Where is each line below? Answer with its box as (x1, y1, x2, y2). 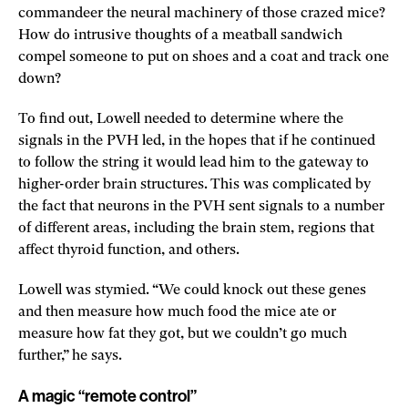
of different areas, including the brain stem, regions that (18, 220, 374, 236)
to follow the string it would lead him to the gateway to (18, 155, 369, 170)
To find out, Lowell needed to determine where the (18, 111, 343, 127)
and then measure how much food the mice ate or (18, 304, 336, 320)
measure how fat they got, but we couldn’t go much (18, 326, 347, 342)
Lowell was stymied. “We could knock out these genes (18, 282, 366, 298)
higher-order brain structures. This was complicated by (18, 177, 371, 192)
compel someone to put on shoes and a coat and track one (18, 49, 389, 65)
